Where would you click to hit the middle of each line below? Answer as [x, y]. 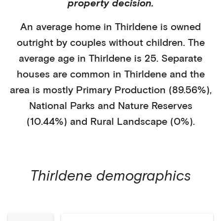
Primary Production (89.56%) [143, 89]
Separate [182, 58]
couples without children [126, 42]
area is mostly [43, 89]
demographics [142, 175]
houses [33, 74]
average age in [54, 58]
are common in [87, 74]
